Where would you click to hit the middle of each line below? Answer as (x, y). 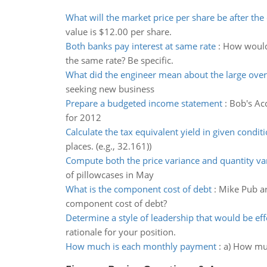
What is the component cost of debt (138, 189)
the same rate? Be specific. (119, 60)
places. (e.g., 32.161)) (108, 146)
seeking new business (110, 89)
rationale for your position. (120, 232)
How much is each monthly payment (141, 246)
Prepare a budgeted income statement (144, 103)
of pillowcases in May (109, 175)
